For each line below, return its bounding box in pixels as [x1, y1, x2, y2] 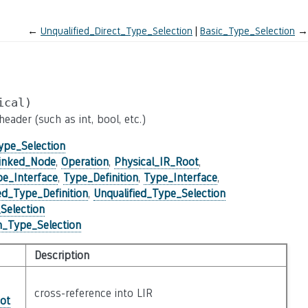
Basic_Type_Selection [200, 25, 295, 36]
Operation [60, 155, 109, 168]
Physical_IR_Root [113, 155, 199, 168]
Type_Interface [143, 171, 217, 184]
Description [34, 249, 89, 262]
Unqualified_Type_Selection [93, 187, 225, 200]
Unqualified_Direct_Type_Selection [41, 25, 192, 36]
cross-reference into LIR [34, 287, 153, 300]
